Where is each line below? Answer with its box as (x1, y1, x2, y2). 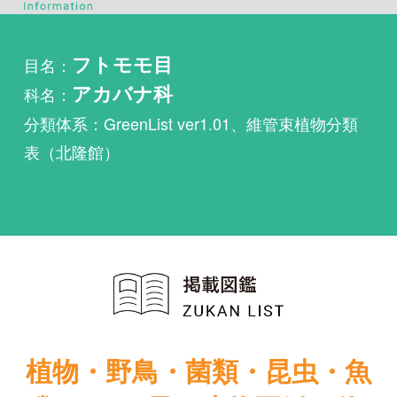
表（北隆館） (19, 52, 100, 73)
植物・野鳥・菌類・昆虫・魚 (21, 234, 311, 260)
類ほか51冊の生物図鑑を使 (29, 265, 303, 291)
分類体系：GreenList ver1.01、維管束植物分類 (19, 28, 300, 49)
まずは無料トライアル (77, 333, 255, 358)
